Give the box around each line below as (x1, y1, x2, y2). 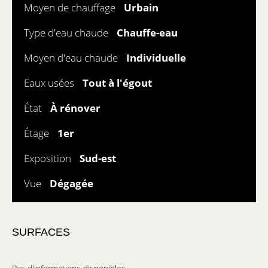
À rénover (50, 101, 100, 115)
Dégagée (50, 176, 93, 190)
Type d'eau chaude (24, 26, 111, 39)
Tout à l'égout (83, 76, 152, 90)
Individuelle (126, 51, 186, 65)
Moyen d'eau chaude (24, 51, 120, 65)
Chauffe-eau (117, 26, 178, 39)
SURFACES (12, 226, 70, 238)
